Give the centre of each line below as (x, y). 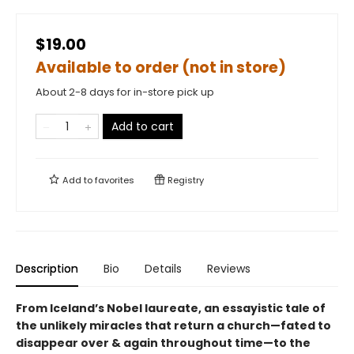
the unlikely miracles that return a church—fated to (173, 326)
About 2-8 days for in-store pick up (125, 92)
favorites (115, 180)
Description (47, 269)
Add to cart (143, 126)
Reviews (229, 269)
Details (163, 269)
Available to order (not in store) (161, 68)
